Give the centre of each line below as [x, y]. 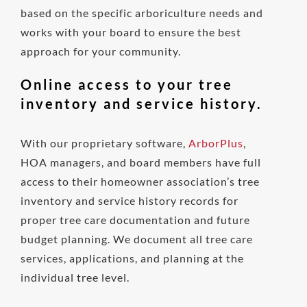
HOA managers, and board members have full [140, 162]
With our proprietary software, [104, 143]
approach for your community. [100, 51]
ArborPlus [216, 143]
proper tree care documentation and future [135, 220]
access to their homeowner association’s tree [140, 182]
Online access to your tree [126, 85]
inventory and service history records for [129, 201]
